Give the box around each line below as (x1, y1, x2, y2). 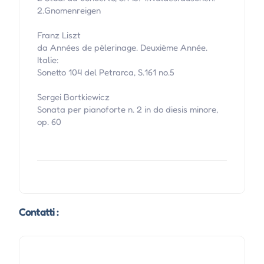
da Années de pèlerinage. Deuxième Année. (37, 42, 207, 54)
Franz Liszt (37, 29, 81, 41)
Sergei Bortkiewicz (37, 91, 110, 103)
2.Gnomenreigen (37, 5, 101, 16)
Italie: (37, 54, 59, 66)
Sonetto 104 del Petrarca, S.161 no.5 (37, 67, 174, 78)
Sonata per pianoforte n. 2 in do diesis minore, (37, 104, 218, 115)
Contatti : (18, 205, 59, 219)
